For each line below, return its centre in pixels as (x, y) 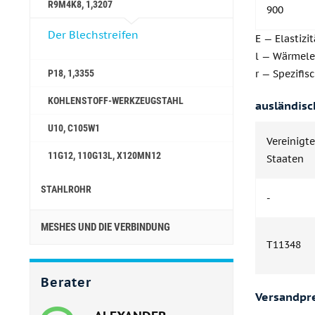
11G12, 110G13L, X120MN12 (104, 155)
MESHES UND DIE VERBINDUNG (105, 227)
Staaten (285, 159)
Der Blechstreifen (93, 35)
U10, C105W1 (74, 128)
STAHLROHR (66, 189)
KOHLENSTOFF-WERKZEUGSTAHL (116, 101)
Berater (66, 282)
